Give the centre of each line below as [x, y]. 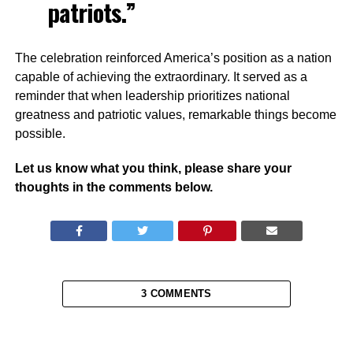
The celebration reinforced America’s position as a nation [173, 58]
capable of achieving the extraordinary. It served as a [161, 76]
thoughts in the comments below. [113, 187]
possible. [40, 133]
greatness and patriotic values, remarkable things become [175, 114]
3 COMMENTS [176, 293]
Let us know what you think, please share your [153, 168]
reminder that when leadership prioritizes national [152, 95]
